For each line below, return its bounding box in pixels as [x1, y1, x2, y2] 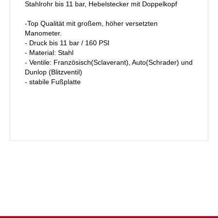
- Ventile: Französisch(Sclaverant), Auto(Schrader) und [25, 58, 193, 66]
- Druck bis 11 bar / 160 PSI [25, 38, 109, 47]
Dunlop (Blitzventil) [25, 68, 82, 76]
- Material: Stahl [25, 48, 73, 56]
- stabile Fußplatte [25, 77, 81, 86]
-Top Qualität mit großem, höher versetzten [25, 19, 158, 27]
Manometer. [25, 29, 62, 37]
